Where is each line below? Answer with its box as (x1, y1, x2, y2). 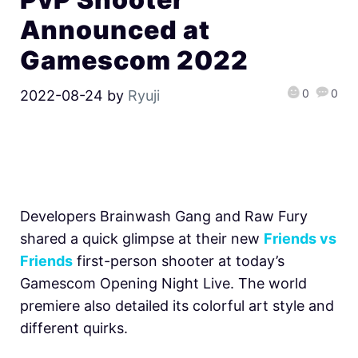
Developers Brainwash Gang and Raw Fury (20, 207, 308, 225)
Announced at (20, 14, 211, 46)
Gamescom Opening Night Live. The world (20, 274, 307, 292)
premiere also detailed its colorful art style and (20, 296, 334, 314)
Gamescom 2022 (20, 45, 249, 77)
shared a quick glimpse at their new (20, 229, 264, 247)
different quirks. (20, 319, 128, 336)
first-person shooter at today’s (73, 252, 284, 269)
